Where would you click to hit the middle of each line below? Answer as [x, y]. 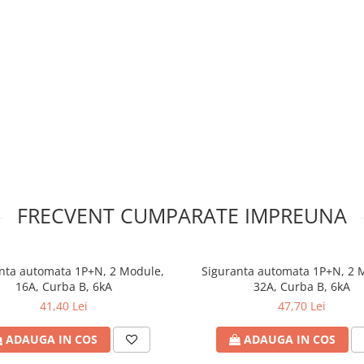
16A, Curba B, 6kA [64, 286]
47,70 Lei [302, 306]
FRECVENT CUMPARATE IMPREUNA [182, 215]
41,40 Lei [64, 306]
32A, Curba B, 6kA [302, 286]
